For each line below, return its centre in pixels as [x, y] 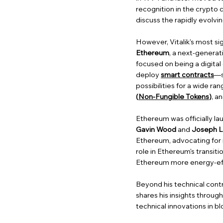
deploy [148, 74]
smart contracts [187, 74]
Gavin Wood [156, 129]
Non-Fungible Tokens [174, 96]
